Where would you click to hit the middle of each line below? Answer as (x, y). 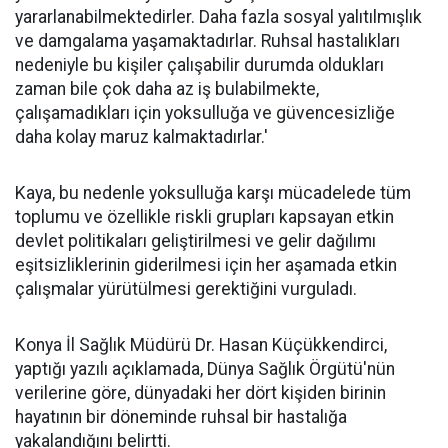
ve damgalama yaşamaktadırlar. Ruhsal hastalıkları (207, 40)
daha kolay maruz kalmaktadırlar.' (141, 136)
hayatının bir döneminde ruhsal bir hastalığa (181, 416)
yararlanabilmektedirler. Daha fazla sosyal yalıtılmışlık (218, 16)
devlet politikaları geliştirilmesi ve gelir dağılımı (195, 240)
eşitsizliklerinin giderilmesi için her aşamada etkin (206, 264)
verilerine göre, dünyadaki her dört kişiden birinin (200, 392)
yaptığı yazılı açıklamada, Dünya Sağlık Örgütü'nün (205, 368)
